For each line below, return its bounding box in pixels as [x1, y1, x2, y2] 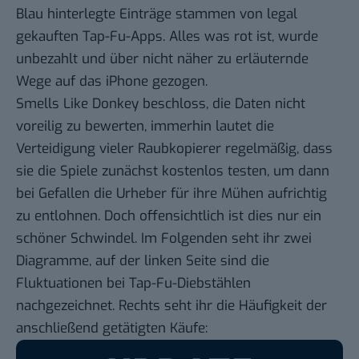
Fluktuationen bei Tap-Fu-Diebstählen [16, 274, 251, 293]
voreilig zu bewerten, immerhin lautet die [16, 117, 274, 136]
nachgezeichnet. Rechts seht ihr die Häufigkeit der [16, 296, 327, 316]
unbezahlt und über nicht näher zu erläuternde [16, 50, 309, 69]
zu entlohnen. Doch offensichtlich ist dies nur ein [16, 207, 321, 226]
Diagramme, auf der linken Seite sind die [16, 252, 269, 271]
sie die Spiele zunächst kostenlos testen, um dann [16, 162, 329, 181]
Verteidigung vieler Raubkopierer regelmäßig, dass [16, 139, 333, 159]
